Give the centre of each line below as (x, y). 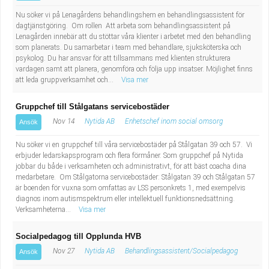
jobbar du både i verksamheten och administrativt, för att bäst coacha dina (131, 166)
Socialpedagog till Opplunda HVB (78, 236)
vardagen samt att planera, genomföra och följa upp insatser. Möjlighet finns (134, 69)
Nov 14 (63, 121)
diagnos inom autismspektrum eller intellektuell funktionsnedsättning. (125, 199)
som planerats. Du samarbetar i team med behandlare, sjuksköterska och (128, 47)
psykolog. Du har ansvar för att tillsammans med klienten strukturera (123, 58)
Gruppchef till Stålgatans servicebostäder (92, 107)
